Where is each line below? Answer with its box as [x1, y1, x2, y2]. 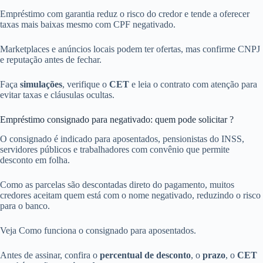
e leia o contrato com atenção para [129, 79, 257, 90]
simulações [20, 79, 62, 90]
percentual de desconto [100, 250, 191, 261]
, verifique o [62, 79, 109, 90]
